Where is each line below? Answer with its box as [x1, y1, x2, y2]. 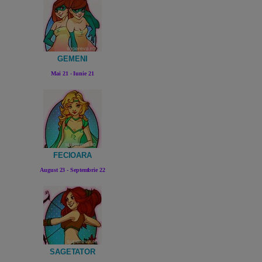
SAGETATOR [49, 247, 96, 257]
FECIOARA [53, 151, 92, 160]
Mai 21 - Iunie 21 [51, 70, 94, 77]
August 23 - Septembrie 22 [40, 167, 105, 174]
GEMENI [57, 54, 88, 64]
